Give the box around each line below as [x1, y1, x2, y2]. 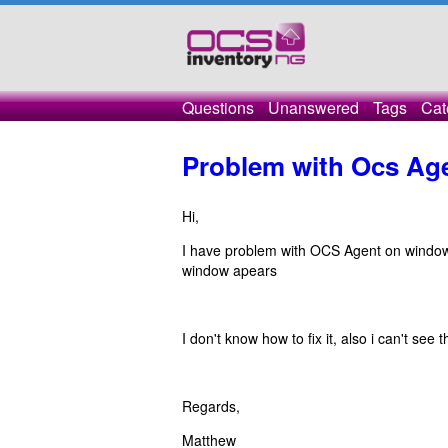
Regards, [182, 396, 240, 416]
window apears [182, 260, 281, 280]
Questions [182, 96, 254, 119]
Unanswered [268, 96, 359, 119]
